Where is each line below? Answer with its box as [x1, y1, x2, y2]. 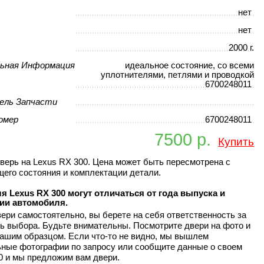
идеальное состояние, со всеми [125, 61, 254, 71]
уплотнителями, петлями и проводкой [101, 70, 254, 80]
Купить [218, 134, 255, 148]
